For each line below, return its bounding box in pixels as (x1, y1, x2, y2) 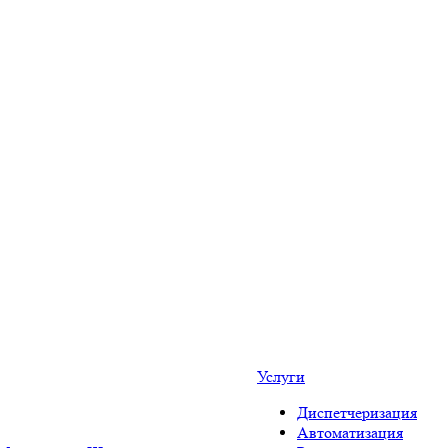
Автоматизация (297, 423, 403, 442)
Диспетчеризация (297, 403, 417, 422)
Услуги (257, 367, 305, 386)
